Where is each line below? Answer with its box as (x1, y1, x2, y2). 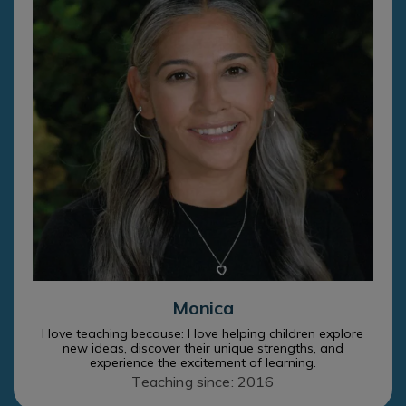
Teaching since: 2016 (131, 372, 275, 391)
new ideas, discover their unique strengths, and (63, 340, 343, 357)
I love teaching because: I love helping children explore (42, 325, 364, 343)
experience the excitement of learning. (90, 354, 316, 372)
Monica (172, 296, 234, 320)
